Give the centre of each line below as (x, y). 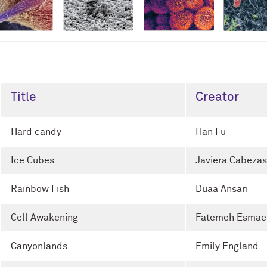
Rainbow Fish (40, 189)
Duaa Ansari (222, 189)
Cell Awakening (44, 217)
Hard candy (36, 131)
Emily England (227, 246)
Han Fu (211, 131)
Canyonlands (39, 246)
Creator (217, 97)
